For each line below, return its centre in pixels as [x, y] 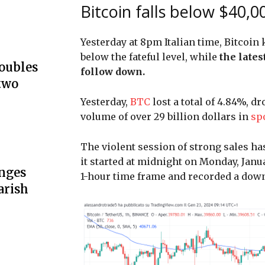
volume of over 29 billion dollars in [166, 116]
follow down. [113, 71]
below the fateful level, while [150, 56]
